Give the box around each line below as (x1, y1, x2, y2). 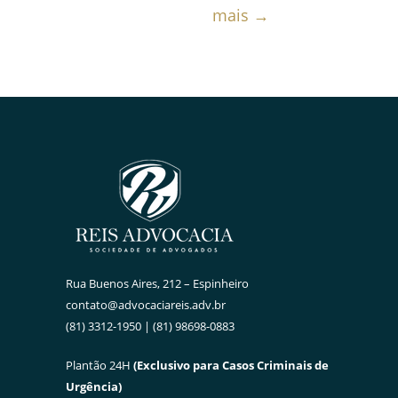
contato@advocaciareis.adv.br (66, 297, 226, 313)
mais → (212, 4, 269, 26)
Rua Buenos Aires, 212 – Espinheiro (66, 275, 249, 291)
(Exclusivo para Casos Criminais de (133, 357, 329, 373)
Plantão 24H (66, 357, 133, 373)
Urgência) (66, 378, 122, 394)
